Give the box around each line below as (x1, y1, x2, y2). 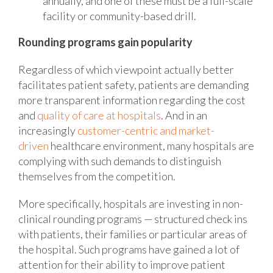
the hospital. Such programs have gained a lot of (18, 242, 239, 256)
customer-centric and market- (77, 123, 214, 137)
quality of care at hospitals (37, 108, 161, 122)
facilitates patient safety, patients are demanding (18, 77, 249, 91)
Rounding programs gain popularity (18, 35, 196, 49)
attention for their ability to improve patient (18, 257, 225, 271)
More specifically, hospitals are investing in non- (18, 196, 243, 210)
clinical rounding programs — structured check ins (18, 211, 247, 225)
